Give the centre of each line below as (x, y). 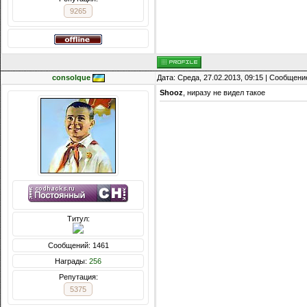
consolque (71, 78)
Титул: (78, 219)
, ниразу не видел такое (224, 93)
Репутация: (78, 277)
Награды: (72, 261)
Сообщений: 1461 (78, 246)
